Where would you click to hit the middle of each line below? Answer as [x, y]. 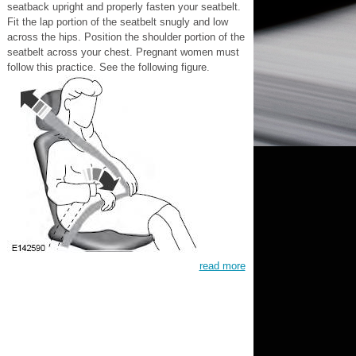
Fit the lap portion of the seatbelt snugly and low [117, 22]
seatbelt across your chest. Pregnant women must [123, 52]
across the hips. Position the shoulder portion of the [126, 37]
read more [222, 266]
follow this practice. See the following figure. [108, 67]
